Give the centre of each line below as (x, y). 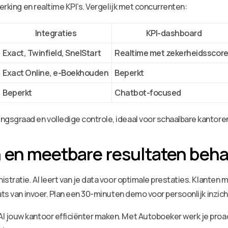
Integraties (56, 33)
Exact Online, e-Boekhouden (56, 73)
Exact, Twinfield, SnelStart (52, 53)
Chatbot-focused (148, 93)
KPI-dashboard (174, 33)
